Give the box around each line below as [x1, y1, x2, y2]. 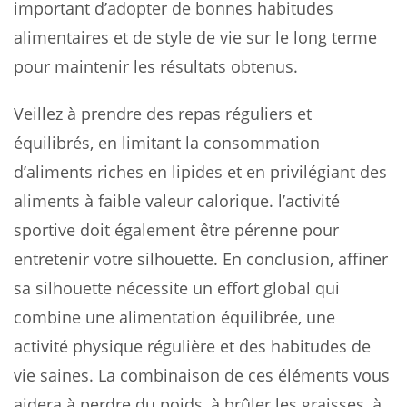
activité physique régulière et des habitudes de [14, 334, 371, 357]
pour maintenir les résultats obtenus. [14, 55, 298, 77]
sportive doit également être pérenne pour [14, 218, 339, 241]
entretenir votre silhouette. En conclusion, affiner [14, 247, 388, 270]
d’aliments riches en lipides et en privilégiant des [14, 160, 387, 183]
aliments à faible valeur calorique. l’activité [14, 189, 340, 212]
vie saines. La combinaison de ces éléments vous [14, 363, 390, 386]
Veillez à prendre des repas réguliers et [14, 102, 312, 124]
